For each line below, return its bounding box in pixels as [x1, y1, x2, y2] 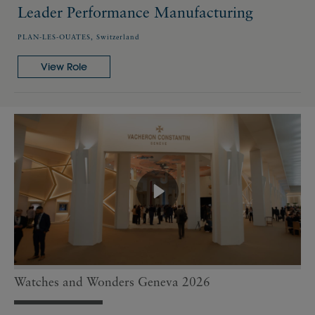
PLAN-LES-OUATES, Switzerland [18, 32, 140, 41]
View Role [41, 60, 87, 73]
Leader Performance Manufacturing [18, 2, 253, 21]
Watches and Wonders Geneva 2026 [14, 274, 210, 289]
